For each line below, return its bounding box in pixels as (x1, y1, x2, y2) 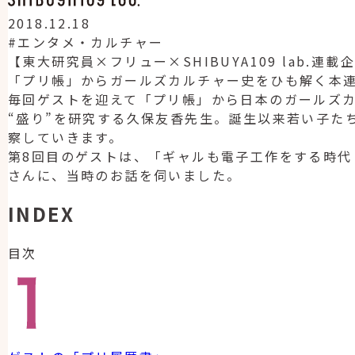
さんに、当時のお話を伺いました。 (8, 165, 242, 185)
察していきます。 (8, 127, 124, 147)
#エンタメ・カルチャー (8, 32, 164, 52)
